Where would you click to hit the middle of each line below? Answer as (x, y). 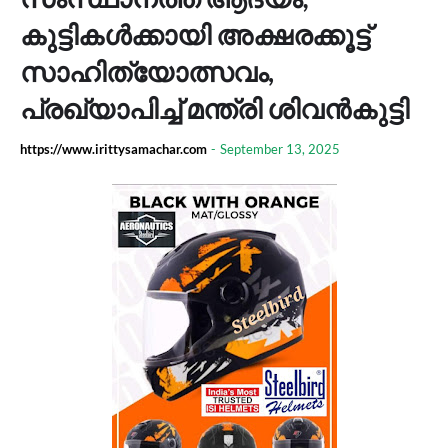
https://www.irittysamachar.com (113, 149)
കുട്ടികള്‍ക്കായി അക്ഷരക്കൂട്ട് (195, 34)
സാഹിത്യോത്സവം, (147, 71)
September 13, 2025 (280, 149)
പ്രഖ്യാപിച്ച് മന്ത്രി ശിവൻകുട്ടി (214, 108)
